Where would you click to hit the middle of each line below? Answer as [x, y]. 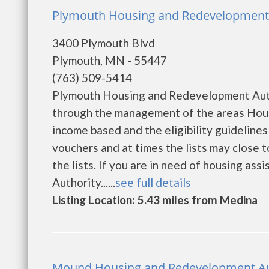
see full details [153, 182]
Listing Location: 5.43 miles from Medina [155, 200]
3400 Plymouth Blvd [104, 43]
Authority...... [84, 182]
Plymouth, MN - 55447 [110, 60]
